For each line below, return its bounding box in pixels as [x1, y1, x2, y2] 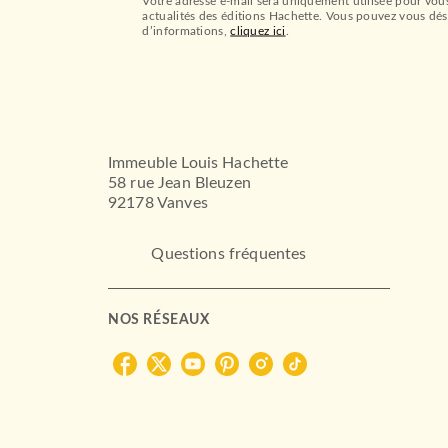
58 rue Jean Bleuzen [108, 174, 251, 191]
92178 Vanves [108, 194, 208, 211]
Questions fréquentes [151, 246, 307, 263]
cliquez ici [230, 24, 286, 37]
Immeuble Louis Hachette [108, 154, 289, 171]
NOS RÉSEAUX [108, 313, 210, 328]
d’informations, [142, 24, 231, 37]
